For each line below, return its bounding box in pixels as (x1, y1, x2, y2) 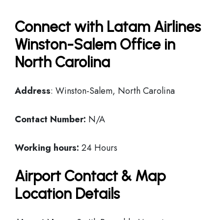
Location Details (15, 185, 120, 203)
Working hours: (15, 141, 79, 154)
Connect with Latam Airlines (15, 18, 201, 36)
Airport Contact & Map (15, 167, 165, 185)
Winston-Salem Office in (15, 35, 175, 54)
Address (15, 84, 51, 97)
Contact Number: (15, 113, 86, 126)
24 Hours (79, 141, 117, 154)
